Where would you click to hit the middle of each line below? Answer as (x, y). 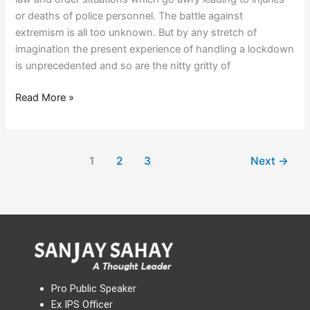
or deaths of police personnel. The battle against (129, 16)
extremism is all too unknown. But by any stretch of (136, 33)
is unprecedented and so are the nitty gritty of (123, 66)
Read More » (45, 97)
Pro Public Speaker (93, 289)
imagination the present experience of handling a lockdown (155, 49)
